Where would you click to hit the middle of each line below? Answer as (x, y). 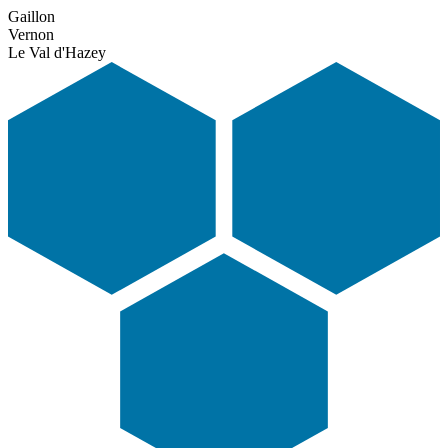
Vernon (31, 35)
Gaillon (31, 17)
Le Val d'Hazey (57, 53)
